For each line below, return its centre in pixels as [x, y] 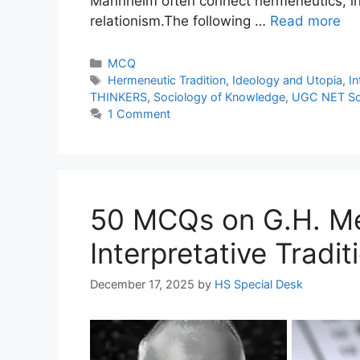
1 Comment [139, 114]
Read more [305, 21]
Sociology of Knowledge [219, 97]
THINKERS [119, 97]
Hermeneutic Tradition [166, 80]
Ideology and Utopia [287, 80]
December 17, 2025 [142, 284]
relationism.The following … [180, 21]
